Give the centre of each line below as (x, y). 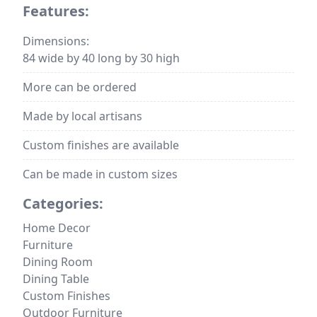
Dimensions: (56, 41)
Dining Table (56, 279)
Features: (56, 11)
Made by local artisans (82, 116)
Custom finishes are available (101, 145)
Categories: (63, 203)
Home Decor (57, 228)
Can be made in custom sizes (100, 174)
